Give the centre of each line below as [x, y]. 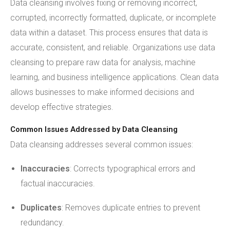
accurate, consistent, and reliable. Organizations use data [113, 47]
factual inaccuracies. [58, 184]
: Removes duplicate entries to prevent [131, 208]
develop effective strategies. [62, 107]
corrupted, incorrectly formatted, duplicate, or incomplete [113, 18]
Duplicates [41, 208]
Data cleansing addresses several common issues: [102, 145]
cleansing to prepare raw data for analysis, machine [103, 62]
